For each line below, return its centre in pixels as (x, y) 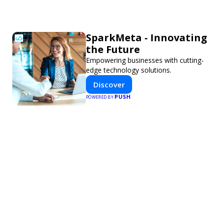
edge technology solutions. (129, 70)
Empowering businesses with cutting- (145, 60)
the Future (113, 49)
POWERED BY (100, 97)
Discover (109, 84)
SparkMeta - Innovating (147, 37)
